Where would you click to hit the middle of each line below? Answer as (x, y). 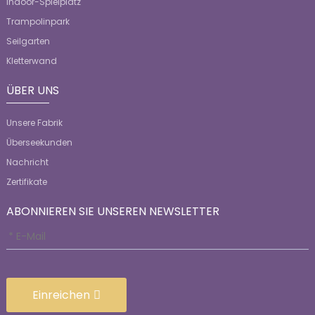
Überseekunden (39, 143)
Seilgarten (28, 41)
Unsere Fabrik (34, 123)
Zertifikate (26, 182)
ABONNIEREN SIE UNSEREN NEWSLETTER (112, 212)
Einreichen (61, 295)
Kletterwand (31, 61)
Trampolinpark (38, 22)
